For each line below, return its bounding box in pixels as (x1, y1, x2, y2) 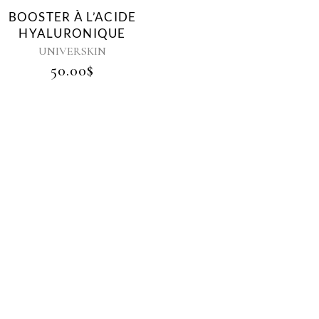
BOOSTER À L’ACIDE (8, 9, 137, 24)
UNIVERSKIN (38, 43, 106, 58)
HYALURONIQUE (19, 25, 126, 41)
